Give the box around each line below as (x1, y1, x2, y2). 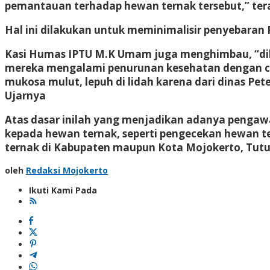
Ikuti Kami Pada (29, 184, 97, 196)
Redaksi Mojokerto (26, 164, 108, 176)
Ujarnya (5, 88, 46, 102)
